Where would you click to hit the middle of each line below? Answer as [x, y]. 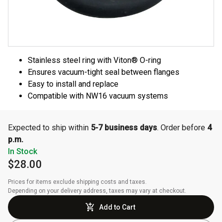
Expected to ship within [49, 128]
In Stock [23, 152]
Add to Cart [117, 207]
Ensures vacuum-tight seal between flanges [104, 72]
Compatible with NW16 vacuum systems [98, 96]
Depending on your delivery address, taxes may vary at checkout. [97, 191]
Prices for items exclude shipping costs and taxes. [78, 182]
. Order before [182, 128]
